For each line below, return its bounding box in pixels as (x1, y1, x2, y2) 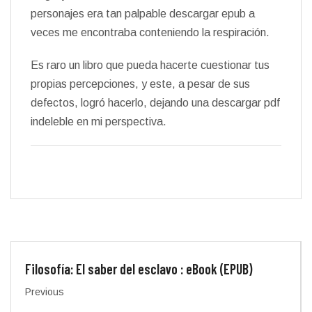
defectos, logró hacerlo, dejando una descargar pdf (31, 97, 280, 109)
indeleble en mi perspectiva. (31, 116, 166, 127)
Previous (25, 286, 64, 297)
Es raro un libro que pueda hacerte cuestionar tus (31, 59, 270, 71)
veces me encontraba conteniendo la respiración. (31, 26, 270, 38)
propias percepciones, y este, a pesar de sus (31, 78, 250, 90)
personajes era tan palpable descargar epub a (31, 8, 255, 19)
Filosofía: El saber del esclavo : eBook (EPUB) (25, 260, 252, 277)
